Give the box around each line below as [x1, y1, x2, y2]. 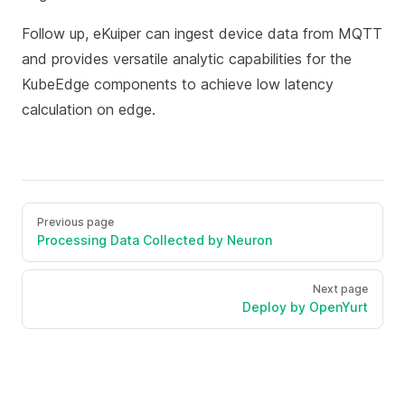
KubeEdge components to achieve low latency [22, 74, 334, 93]
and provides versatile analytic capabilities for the [22, 49, 352, 68]
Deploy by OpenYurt [242, 298, 368, 315]
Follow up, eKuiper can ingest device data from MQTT [22, 24, 382, 42]
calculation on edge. [22, 99, 155, 118]
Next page [313, 281, 368, 296]
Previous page [37, 214, 114, 229]
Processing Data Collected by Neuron [37, 231, 272, 248]
